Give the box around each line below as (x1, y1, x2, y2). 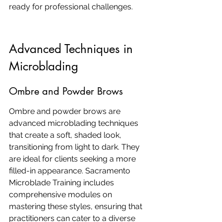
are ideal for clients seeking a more (9, 154, 138, 164)
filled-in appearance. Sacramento (9, 166, 132, 175)
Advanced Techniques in (9, 41, 136, 56)
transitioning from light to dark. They (9, 142, 142, 152)
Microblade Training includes (9, 178, 116, 187)
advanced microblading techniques (9, 118, 140, 128)
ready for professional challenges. (9, 2, 133, 11)
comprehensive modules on (9, 190, 114, 199)
